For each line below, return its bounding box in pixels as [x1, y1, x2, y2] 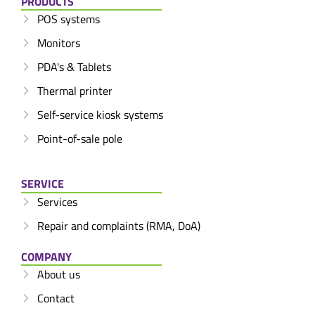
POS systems [37, 11, 100, 28]
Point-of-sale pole [37, 130, 122, 148]
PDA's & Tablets [37, 58, 111, 76]
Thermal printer [37, 82, 112, 100]
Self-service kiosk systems [37, 106, 163, 124]
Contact [37, 290, 75, 307]
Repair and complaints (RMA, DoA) [37, 217, 200, 234]
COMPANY [21, 247, 72, 265]
